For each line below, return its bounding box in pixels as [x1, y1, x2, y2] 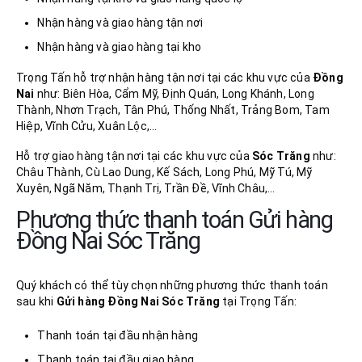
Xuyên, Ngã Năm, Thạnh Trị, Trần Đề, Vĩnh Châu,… [16, 181, 276, 195]
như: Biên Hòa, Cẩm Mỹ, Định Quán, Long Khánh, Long [36, 87, 314, 101]
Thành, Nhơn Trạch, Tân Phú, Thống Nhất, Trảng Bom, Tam [16, 103, 330, 117]
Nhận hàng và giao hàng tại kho [37, 40, 202, 53]
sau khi [16, 295, 57, 309]
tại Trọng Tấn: [220, 295, 297, 309]
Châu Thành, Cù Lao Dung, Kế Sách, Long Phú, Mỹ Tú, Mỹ [16, 165, 313, 179]
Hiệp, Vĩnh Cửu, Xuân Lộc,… [16, 120, 158, 133]
